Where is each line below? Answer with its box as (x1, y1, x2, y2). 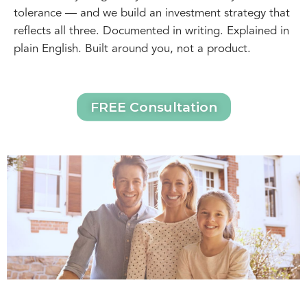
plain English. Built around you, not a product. (14, 39, 251, 58)
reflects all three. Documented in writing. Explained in (14, 21, 289, 40)
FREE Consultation (90, 99, 217, 115)
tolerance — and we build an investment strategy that (14, 3, 290, 22)
